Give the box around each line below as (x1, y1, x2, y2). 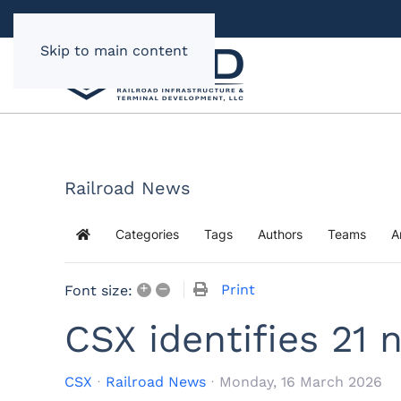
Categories (115, 226, 179, 243)
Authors (258, 226, 303, 243)
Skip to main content (40, 42, 188, 59)
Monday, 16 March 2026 (219, 373, 382, 391)
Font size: (64, 281, 132, 299)
